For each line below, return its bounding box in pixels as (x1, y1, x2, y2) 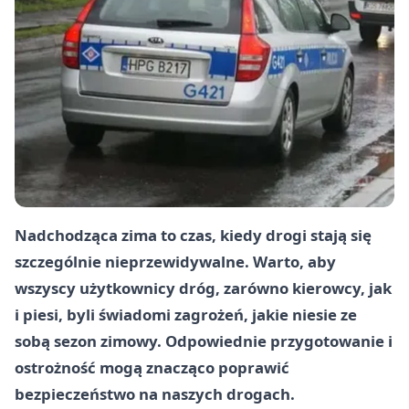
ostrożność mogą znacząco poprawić (15, 357, 289, 379)
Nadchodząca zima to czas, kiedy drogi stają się (15, 225, 372, 246)
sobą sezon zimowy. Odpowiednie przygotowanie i (15, 330, 393, 352)
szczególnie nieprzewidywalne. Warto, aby (15, 251, 336, 273)
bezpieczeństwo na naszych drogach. (15, 383, 295, 405)
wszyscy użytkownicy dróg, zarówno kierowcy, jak (15, 278, 392, 299)
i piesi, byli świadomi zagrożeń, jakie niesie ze (15, 304, 357, 326)
